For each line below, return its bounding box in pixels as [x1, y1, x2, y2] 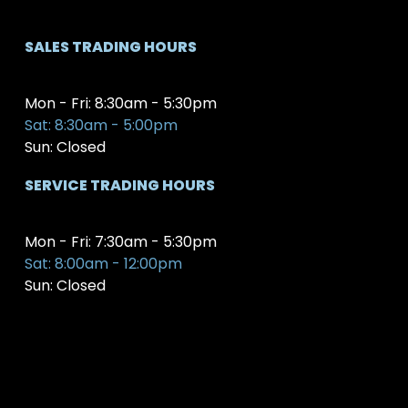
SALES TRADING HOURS [24, 36, 197, 57]
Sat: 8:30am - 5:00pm [24, 114, 178, 136]
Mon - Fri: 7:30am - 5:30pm [24, 230, 217, 252]
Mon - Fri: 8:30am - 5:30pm [24, 92, 217, 114]
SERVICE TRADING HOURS [24, 174, 215, 196]
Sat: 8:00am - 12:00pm [24, 252, 182, 274]
